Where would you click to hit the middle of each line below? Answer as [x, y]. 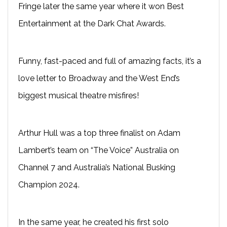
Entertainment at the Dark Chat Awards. [93, 23]
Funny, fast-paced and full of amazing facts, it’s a [110, 61]
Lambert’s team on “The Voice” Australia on [99, 150]
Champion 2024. [49, 184]
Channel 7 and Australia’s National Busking [97, 167]
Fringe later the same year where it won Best [101, 6]
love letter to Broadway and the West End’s [99, 78]
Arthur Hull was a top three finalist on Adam [99, 133]
